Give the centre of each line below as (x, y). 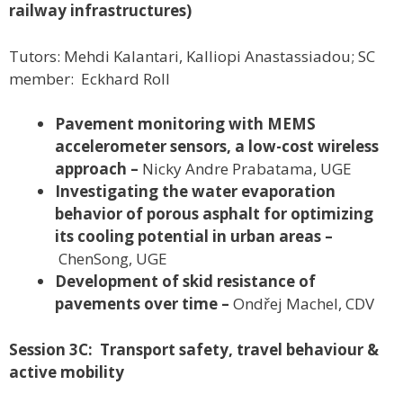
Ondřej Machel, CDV (304, 304)
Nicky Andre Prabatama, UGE (247, 169)
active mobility (67, 372)
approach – (99, 169)
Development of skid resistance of (185, 282)
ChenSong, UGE (113, 259)
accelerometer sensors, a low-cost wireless (217, 147)
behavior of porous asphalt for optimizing (214, 214)
